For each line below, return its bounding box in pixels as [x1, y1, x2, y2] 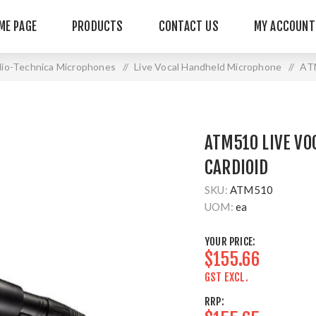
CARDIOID [205, 157, 269, 178]
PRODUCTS [72, 19, 123, 34]
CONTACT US [158, 19, 219, 34]
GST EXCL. [205, 270, 248, 284]
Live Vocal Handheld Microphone [134, 61, 282, 73]
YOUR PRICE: [205, 235, 256, 248]
